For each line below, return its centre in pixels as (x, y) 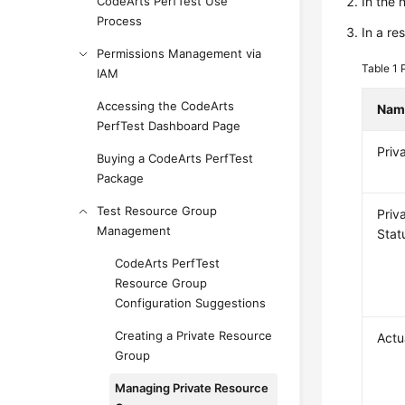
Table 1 (381, 68)
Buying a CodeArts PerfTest (175, 158)
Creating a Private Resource (194, 335)
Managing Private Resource (192, 388)
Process (120, 21)
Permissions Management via (179, 53)
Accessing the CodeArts (166, 106)
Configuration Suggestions (191, 303)
